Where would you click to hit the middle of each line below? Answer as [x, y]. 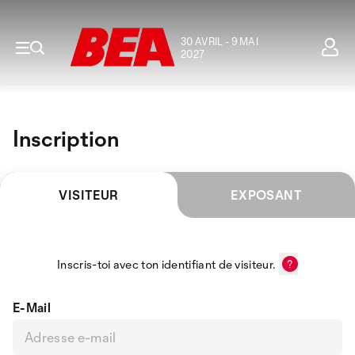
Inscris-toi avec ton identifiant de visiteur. [168, 264]
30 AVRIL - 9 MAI [219, 41]
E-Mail [32, 307]
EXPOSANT [266, 195]
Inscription [66, 138]
